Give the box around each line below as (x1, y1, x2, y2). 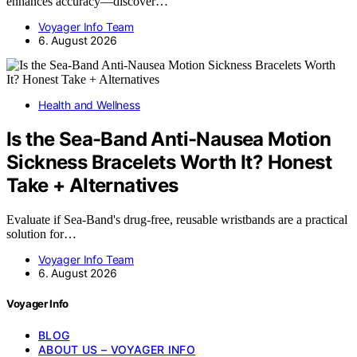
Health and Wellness (38, 98, 140, 112)
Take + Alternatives (6, 174, 178, 198)
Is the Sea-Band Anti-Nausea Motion (6, 127, 331, 151)
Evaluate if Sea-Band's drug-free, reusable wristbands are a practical (6, 213, 347, 227)
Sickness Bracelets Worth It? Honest (6, 151, 331, 175)
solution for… (6, 227, 76, 241)
